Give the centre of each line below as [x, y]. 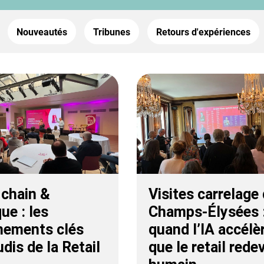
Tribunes [111, 32]
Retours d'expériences [203, 32]
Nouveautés [42, 32]
